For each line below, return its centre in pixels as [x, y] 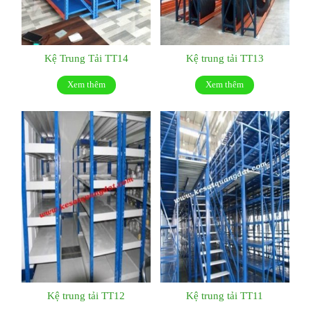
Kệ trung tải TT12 [86, 295]
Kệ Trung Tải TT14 [86, 58]
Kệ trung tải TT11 [225, 295]
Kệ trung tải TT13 [225, 58]
